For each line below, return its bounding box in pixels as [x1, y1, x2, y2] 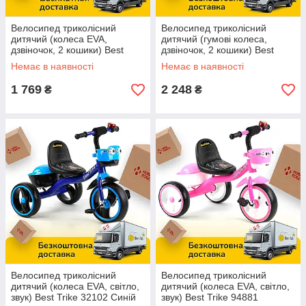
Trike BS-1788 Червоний [161, 55, 269, 66]
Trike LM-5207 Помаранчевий [11, 55, 143, 66]
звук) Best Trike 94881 [161, 292, 258, 303]
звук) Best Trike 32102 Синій [11, 292, 136, 303]
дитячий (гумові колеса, [161, 33, 267, 44]
